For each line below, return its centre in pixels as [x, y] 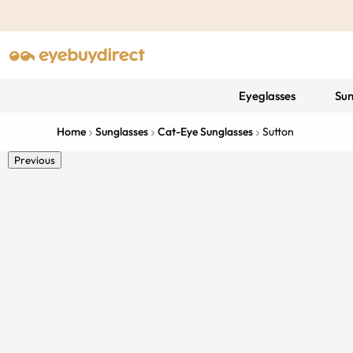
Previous [35, 160]
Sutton [278, 132]
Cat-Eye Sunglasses [205, 132]
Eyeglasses [267, 96]
